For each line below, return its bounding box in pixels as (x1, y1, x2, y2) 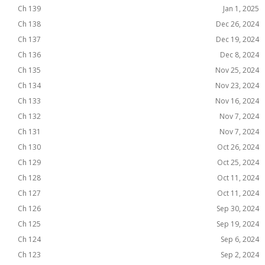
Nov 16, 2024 (215, 96, 259, 106)
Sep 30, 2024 (216, 203, 259, 214)
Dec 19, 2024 (216, 34, 259, 44)
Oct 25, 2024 (217, 157, 259, 167)
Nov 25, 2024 (215, 65, 259, 75)
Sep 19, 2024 (216, 219, 259, 229)
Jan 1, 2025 (223, 4, 259, 14)
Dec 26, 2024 (216, 19, 259, 29)
